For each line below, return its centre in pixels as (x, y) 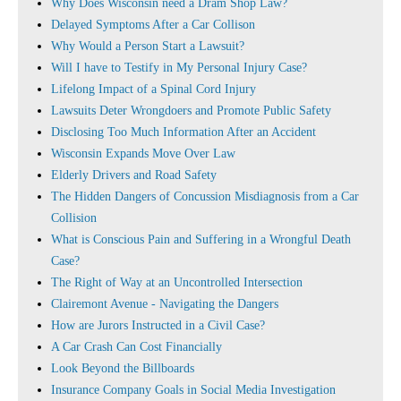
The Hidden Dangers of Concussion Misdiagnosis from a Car (205, 196)
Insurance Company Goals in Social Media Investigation (193, 390)
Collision (74, 218)
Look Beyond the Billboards (123, 368)
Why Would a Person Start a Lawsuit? (148, 46)
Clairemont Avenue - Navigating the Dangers (165, 304)
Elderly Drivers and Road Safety (134, 175)
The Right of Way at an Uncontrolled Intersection (177, 282)
